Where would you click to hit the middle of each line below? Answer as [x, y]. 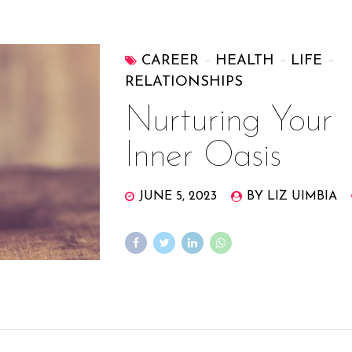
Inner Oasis [203, 156]
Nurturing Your [229, 121]
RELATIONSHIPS [184, 82]
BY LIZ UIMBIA [292, 196]
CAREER [170, 61]
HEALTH [245, 61]
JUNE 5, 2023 [178, 196]
